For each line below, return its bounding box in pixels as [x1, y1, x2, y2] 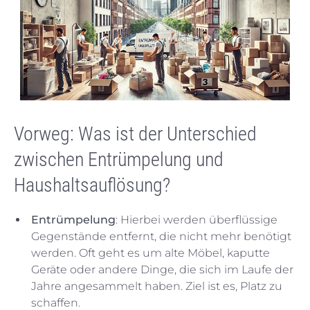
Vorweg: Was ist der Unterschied [14, 122, 257, 145]
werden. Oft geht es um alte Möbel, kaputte [31, 246, 270, 259]
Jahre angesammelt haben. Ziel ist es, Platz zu [31, 280, 282, 293]
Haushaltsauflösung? [14, 174, 170, 197]
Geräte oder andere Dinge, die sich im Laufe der [31, 263, 293, 276]
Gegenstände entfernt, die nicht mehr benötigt [31, 230, 291, 243]
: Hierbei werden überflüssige [116, 213, 277, 226]
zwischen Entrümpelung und [14, 148, 224, 171]
